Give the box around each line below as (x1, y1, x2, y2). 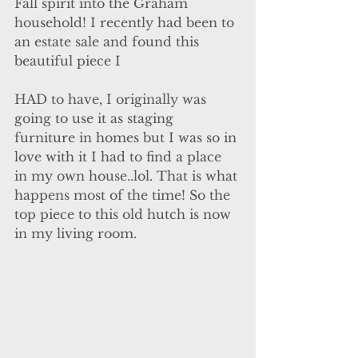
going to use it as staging (14, 110, 177, 127)
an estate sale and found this (14, 34, 203, 50)
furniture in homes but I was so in (14, 129, 241, 146)
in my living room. (14, 225, 137, 242)
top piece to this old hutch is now (14, 206, 235, 223)
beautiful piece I (14, 53, 121, 70)
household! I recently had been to (14, 14, 238, 31)
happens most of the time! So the (14, 187, 234, 204)
